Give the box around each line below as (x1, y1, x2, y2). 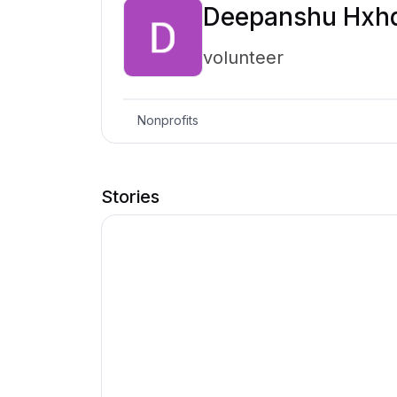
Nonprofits (137, 113, 198, 128)
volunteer (203, 46, 284, 68)
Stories (101, 185, 160, 207)
